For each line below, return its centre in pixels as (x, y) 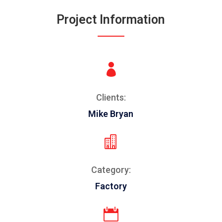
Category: (111, 170)
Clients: (111, 98)
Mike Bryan (111, 114)
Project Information (111, 20)
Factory (111, 186)
